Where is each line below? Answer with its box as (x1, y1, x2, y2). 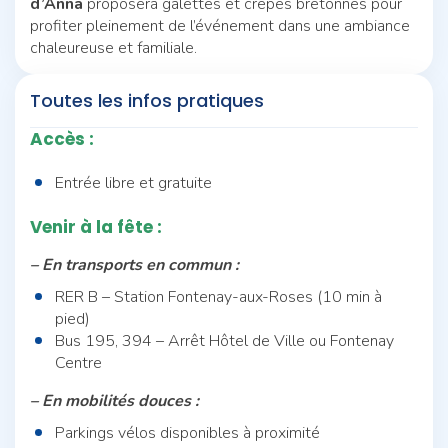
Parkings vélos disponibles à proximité (55, 421, 320, 444)
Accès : (30, 126, 94, 151)
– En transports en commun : (30, 253, 239, 276)
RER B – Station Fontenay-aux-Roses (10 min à (55, 285, 382, 308)
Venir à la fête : (30, 214, 162, 239)
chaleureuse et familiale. (30, 36, 197, 59)
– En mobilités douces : (30, 389, 199, 412)
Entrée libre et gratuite (55, 171, 212, 194)
